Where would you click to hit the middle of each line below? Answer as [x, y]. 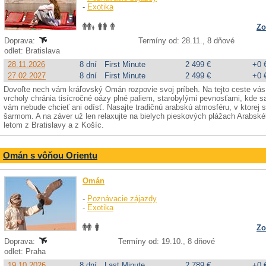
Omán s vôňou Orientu [50, 155]
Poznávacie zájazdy [122, 199]
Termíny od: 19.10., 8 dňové [167, 241]
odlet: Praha [26, 251]
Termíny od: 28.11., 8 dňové [186, 41]
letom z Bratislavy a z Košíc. [54, 125]
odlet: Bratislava [33, 51]
